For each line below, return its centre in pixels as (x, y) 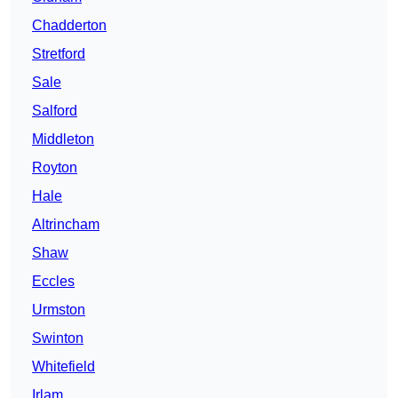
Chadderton (69, 26)
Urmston (59, 310)
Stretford (59, 54)
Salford (55, 111)
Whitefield (64, 367)
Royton (55, 168)
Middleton (63, 139)
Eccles (53, 282)
